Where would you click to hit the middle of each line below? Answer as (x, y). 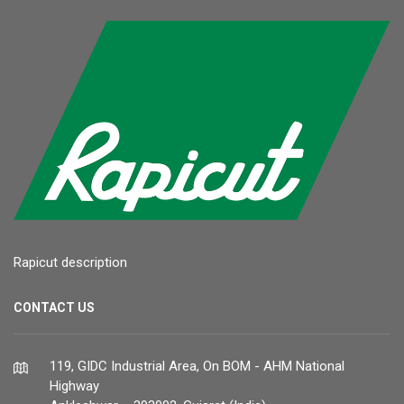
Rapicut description (70, 262)
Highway (74, 386)
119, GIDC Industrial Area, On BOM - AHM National (197, 366)
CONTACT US (54, 307)
